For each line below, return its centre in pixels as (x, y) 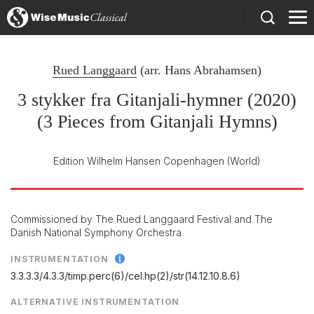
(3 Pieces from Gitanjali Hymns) (157, 122)
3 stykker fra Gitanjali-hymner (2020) (157, 100)
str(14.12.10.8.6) (207, 276)
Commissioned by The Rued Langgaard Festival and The (142, 219)
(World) (244, 161)
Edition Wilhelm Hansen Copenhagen (139, 161)
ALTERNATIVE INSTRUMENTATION (95, 302)
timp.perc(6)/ (98, 276)
